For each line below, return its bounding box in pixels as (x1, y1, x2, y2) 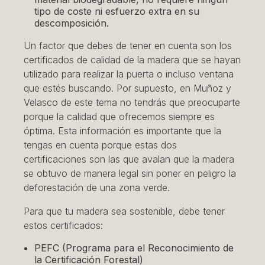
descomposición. (34, 17, 109, 29)
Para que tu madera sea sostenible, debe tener (24, 205, 225, 217)
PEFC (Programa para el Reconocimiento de (34, 241, 234, 254)
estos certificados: (24, 219, 103, 231)
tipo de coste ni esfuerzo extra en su (34, 5, 199, 17)
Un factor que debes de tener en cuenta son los (24, 39, 232, 51)
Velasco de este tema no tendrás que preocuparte (24, 96, 240, 108)
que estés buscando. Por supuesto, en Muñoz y (24, 82, 231, 94)
